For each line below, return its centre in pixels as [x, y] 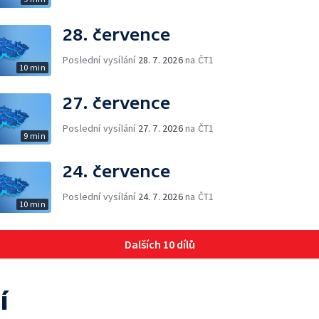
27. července [116, 103]
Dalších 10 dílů [159, 244]
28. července [116, 34]
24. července [116, 171]
